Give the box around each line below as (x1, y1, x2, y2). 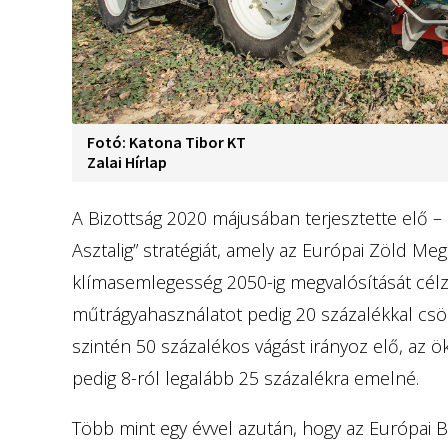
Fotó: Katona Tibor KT (87, 132, 246, 153)
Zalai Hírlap (87, 152, 167, 173)
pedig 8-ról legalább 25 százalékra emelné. (72, 366, 419, 391)
